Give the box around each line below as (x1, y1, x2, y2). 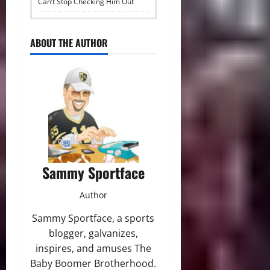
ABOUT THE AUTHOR (30, 36, 108, 51)
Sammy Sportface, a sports (32, 211, 155, 225)
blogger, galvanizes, (48, 226, 138, 240)
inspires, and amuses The (35, 241, 151, 255)
